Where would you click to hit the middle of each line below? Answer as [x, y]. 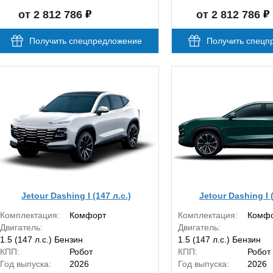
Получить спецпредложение [85, 41]
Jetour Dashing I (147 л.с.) [76, 195]
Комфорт [88, 215]
